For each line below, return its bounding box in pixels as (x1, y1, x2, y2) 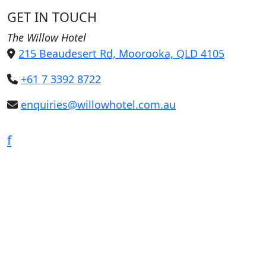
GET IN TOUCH (7, 8, 97, 26)
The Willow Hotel (7, 30, 86, 45)
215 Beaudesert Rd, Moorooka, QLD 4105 (18, 46, 224, 61)
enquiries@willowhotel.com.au (21, 97, 176, 112)
